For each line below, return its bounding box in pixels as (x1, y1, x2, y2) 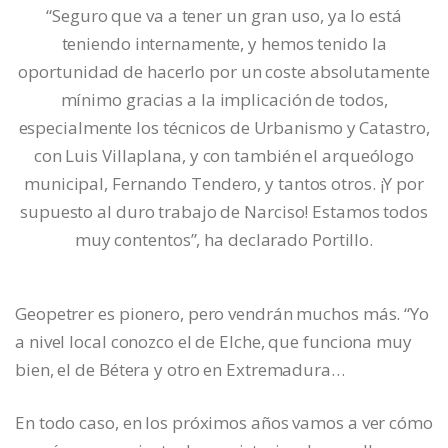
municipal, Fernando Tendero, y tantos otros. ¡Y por (24, 172, 424, 196)
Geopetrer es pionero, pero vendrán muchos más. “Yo (15, 302, 429, 326)
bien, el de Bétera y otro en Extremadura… (15, 358, 345, 382)
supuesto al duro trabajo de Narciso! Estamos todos (20, 200, 428, 224)
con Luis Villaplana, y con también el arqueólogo (33, 144, 415, 168)
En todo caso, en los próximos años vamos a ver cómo (15, 411, 433, 435)
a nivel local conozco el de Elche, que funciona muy (15, 330, 412, 354)
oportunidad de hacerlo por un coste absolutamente (18, 60, 430, 84)
